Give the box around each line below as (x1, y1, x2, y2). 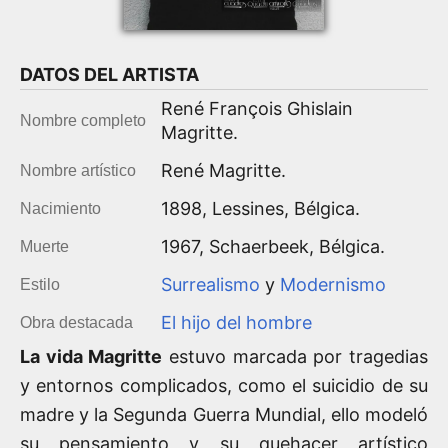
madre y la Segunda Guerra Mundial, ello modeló (20, 403, 428, 425)
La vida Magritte (20, 345, 163, 367)
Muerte (20, 237, 69, 255)
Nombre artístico (20, 161, 136, 179)
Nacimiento (20, 199, 101, 217)
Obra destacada (20, 313, 133, 331)
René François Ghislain (161, 97, 353, 119)
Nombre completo (20, 111, 146, 129)
